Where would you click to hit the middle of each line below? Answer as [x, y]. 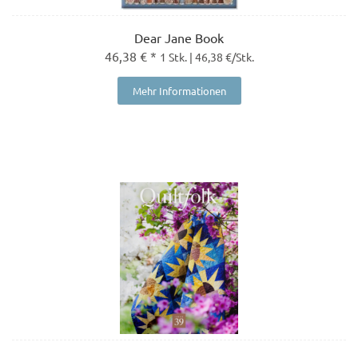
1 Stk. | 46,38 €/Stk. [207, 57]
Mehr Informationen [179, 91]
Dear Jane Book [179, 38]
